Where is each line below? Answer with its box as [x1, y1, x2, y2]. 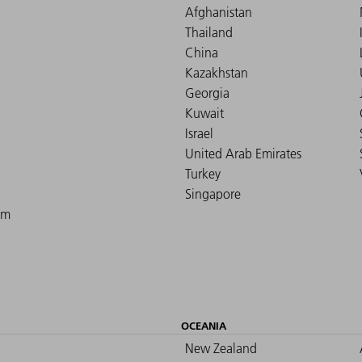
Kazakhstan [185, 65, 248, 82]
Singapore [185, 186, 241, 203]
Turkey [185, 166, 221, 183]
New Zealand [185, 340, 257, 357]
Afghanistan [185, 4, 252, 21]
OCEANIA [181, 319, 226, 333]
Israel [185, 125, 213, 142]
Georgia [185, 85, 229, 102]
